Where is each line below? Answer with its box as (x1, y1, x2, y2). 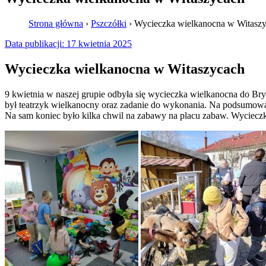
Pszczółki (91, 18, 126, 28)
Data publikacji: (5, 38, 64, 49)
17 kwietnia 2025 (66, 38, 132, 49)
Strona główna (28, 18, 83, 28)
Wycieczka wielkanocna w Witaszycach (5, 61, 245, 77)
